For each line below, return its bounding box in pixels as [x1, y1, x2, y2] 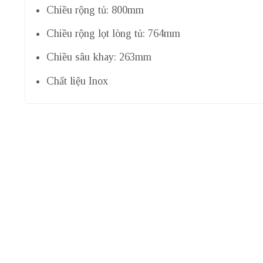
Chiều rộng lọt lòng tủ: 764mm [46, 28, 180, 40]
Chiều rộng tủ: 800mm [46, 4, 144, 16]
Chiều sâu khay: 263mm [46, 51, 151, 63]
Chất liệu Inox [46, 75, 108, 87]
